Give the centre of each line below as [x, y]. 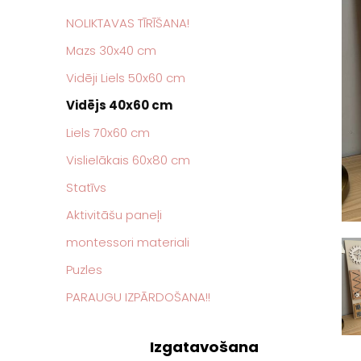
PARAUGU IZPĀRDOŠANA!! [138, 297]
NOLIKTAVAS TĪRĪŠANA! [128, 23]
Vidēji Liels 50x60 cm [126, 77]
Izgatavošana [204, 346]
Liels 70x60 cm [108, 132]
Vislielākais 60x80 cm [128, 160]
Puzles [84, 269]
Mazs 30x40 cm [111, 50]
